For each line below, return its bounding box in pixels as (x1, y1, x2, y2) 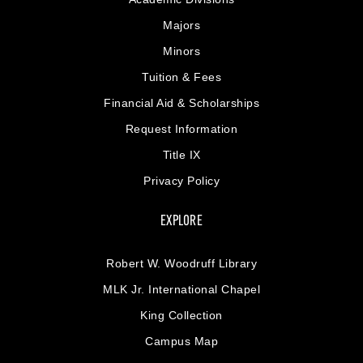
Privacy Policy (143, 173, 220, 187)
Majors (163, 18, 200, 32)
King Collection (140, 308, 223, 322)
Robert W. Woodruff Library (106, 256, 257, 270)
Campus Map (145, 334, 218, 348)
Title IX (162, 147, 201, 161)
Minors (163, 44, 200, 58)
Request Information (125, 122, 238, 135)
